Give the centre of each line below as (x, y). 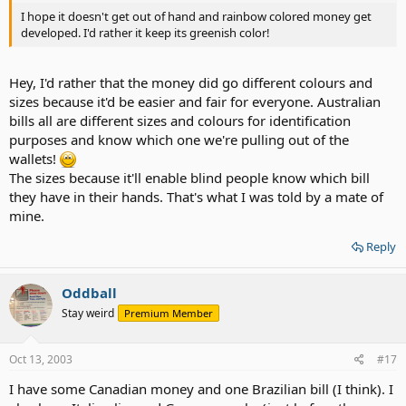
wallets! (34, 158)
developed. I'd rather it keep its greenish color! (145, 33)
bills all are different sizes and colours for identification (180, 120)
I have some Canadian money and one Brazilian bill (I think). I (201, 389)
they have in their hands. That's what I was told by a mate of (196, 196)
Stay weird (88, 313)
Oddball (89, 292)
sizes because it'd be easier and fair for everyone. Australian (195, 101)
